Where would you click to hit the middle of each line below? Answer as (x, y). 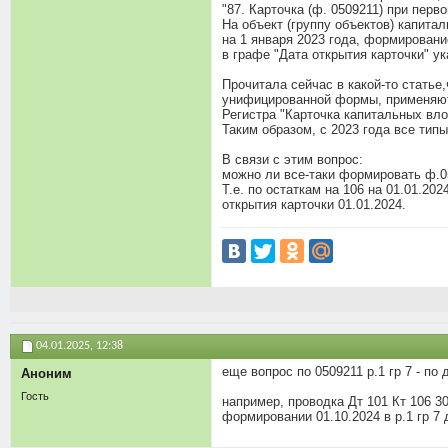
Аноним (46, 374)
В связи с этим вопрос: (292, 159)
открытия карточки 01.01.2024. (314, 204)
